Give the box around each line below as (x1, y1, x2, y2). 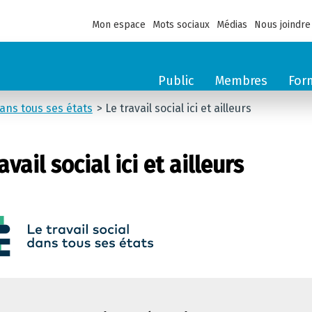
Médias (217, 18, 247, 31)
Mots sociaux (153, 18, 210, 31)
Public (158, 73, 194, 88)
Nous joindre (254, 18, 311, 31)
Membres (215, 73, 267, 88)
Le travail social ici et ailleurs (104, 102, 251, 115)
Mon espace (92, 18, 146, 31)
